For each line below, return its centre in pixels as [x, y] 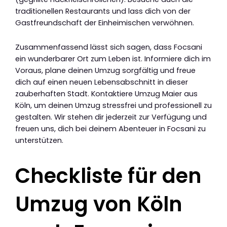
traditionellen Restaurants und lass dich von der [103, 11]
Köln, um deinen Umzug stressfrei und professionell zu [113, 106]
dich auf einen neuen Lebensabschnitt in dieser [102, 82]
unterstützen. [39, 141]
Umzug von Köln [99, 204]
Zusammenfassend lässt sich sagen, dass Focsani [109, 47]
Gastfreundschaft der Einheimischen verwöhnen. [105, 23]
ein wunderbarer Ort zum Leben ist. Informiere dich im [113, 59]
